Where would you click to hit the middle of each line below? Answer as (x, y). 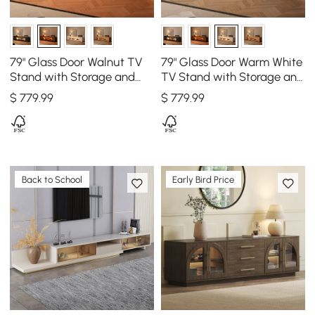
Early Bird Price (204, 179)
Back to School (52, 179)
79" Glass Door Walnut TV (76, 62)
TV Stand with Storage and (232, 76)
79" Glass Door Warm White (231, 62)
